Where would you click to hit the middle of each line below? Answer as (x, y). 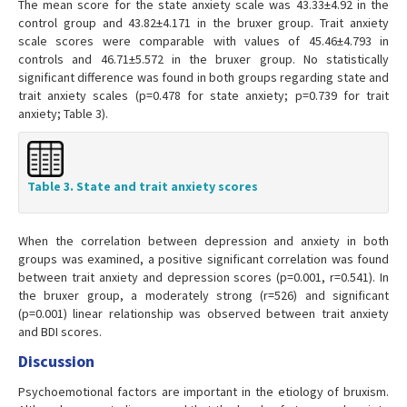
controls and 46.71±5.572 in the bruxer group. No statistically (203, 59)
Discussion (56, 362)
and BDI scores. (60, 332)
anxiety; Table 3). (63, 114)
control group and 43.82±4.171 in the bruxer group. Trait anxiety (203, 23)
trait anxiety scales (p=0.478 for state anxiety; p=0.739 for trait (203, 95)
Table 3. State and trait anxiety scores (143, 187)
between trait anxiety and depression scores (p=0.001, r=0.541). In (203, 278)
